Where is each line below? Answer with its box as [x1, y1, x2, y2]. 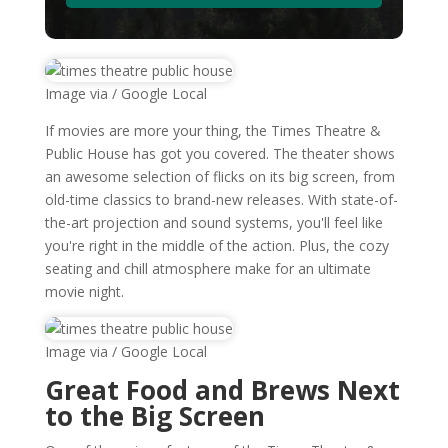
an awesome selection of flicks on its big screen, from [44, 167, 395, 186]
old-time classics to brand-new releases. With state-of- [44, 190, 398, 209]
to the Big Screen [44, 398, 265, 434]
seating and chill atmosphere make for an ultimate [44, 259, 371, 278]
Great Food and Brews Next [44, 372, 400, 408]
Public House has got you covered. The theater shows [44, 144, 395, 163]
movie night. [44, 282, 124, 301]
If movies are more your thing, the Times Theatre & [44, 121, 381, 140]
